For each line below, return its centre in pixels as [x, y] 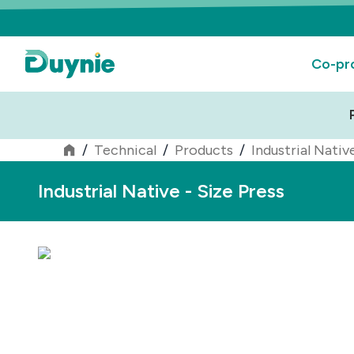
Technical [125, 150]
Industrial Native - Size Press [161, 191]
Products [204, 150]
